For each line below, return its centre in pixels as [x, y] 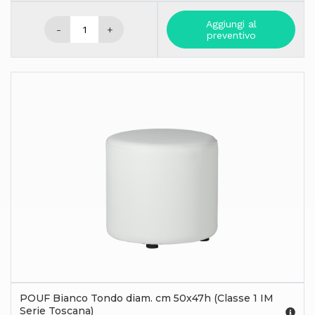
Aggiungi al [231, 24]
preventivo [231, 35]
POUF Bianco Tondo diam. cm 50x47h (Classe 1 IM [147, 298]
